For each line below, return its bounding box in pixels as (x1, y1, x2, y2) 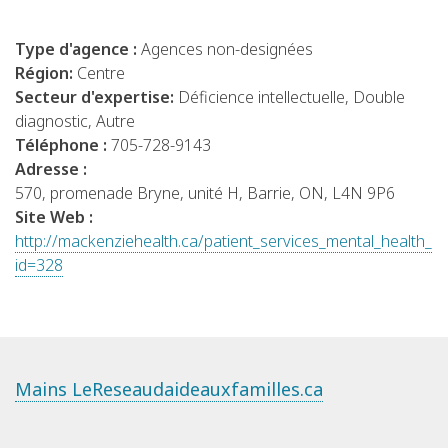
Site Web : (15, 206, 93, 229)
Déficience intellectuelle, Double (178, 86, 405, 109)
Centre (77, 62, 125, 85)
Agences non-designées (141, 38, 313, 61)
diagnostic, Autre (15, 110, 135, 133)
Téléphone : (15, 134, 111, 157)
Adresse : (15, 158, 87, 181)
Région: (15, 62, 77, 85)
